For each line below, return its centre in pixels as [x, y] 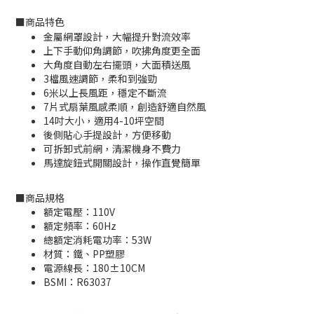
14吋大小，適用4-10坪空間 [104, 121]
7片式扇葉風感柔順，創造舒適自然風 [125, 107]
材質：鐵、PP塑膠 [84, 254]
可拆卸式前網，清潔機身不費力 [112, 149]
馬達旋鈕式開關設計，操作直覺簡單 [122, 163]
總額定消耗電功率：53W [97, 240]
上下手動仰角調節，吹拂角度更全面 [122, 50]
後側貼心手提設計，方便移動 [107, 135]
